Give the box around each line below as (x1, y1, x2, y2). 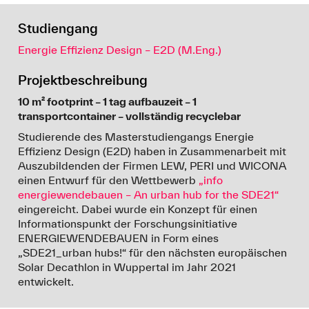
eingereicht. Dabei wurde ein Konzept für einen (18, 203, 258, 216)
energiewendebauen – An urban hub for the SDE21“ (18, 188, 279, 201)
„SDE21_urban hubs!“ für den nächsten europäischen (18, 246, 288, 259)
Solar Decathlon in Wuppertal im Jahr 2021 (18, 261, 237, 274)
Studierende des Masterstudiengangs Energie (18, 130, 255, 143)
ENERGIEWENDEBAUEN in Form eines (18, 232, 219, 245)
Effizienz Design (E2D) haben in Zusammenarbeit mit (18, 145, 287, 158)
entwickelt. (18, 275, 74, 288)
